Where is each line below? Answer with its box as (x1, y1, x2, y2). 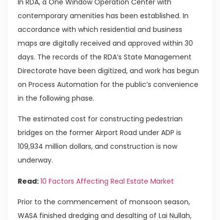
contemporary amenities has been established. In (18, 10, 189, 21)
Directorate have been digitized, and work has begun (18, 65, 199, 76)
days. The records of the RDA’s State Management (18, 52, 192, 62)
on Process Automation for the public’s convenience (18, 79, 198, 89)
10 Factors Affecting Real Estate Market (40, 176, 174, 186)
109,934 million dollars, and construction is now (18, 141, 177, 152)
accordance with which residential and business (18, 24, 182, 34)
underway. (18, 155, 53, 165)
